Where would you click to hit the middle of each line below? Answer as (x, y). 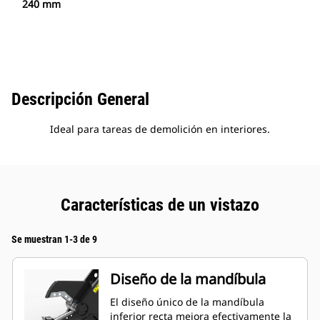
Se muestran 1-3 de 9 (54, 240)
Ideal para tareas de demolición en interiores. (160, 129)
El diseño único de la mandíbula (187, 302)
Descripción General (80, 100)
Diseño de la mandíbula (188, 279)
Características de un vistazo (160, 205)
